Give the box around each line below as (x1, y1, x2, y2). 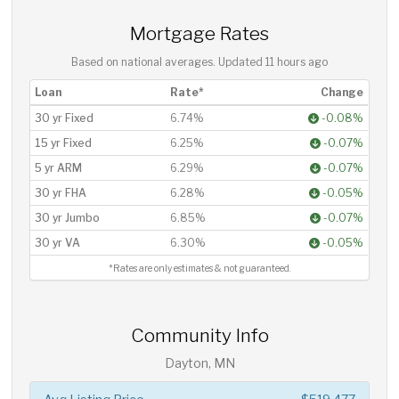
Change (321, 85, 364, 99)
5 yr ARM (35, 161, 83, 175)
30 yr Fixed (35, 111, 94, 125)
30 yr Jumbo (35, 211, 101, 224)
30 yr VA (35, 236, 81, 249)
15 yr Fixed (35, 136, 93, 150)
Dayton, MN (164, 355, 235, 370)
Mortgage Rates (130, 22, 269, 45)
